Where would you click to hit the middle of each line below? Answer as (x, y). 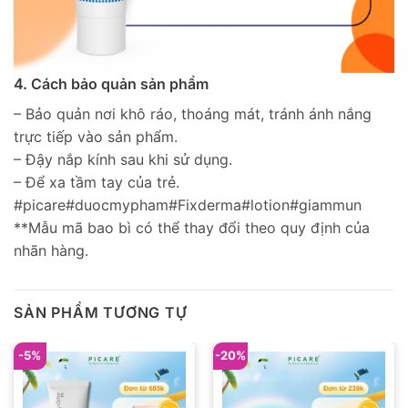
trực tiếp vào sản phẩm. (96, 137)
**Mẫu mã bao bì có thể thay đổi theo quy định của (192, 228)
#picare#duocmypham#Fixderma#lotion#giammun (188, 205)
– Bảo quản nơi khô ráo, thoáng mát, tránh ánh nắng (193, 114)
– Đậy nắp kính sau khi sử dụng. (123, 159)
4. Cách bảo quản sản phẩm (111, 84)
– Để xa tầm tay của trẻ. (97, 182)
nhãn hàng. (51, 250)
